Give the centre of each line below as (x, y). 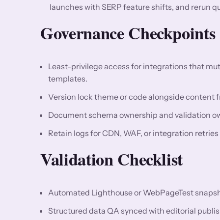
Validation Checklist (112, 159)
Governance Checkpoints (128, 33)
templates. (68, 78)
